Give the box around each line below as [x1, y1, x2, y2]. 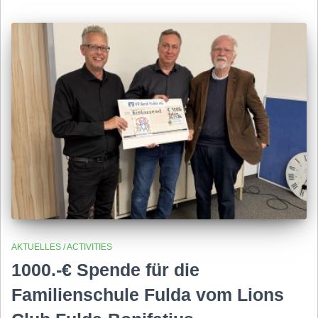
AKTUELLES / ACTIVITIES [11, 241, 112, 252]
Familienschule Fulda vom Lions [11, 284, 284, 305]
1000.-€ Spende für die [11, 259, 199, 280]
